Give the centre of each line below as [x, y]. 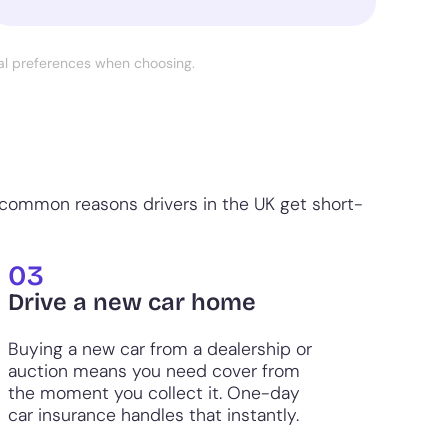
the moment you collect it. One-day [154, 393]
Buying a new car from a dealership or [160, 349]
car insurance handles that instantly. [153, 415]
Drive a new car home [132, 302]
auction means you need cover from [154, 371]
